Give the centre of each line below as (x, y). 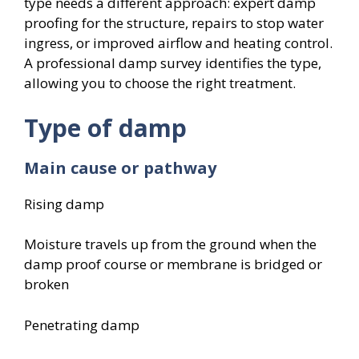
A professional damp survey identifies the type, (173, 63)
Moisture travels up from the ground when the (170, 244)
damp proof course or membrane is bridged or (173, 264)
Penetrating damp (82, 325)
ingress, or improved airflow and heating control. (178, 43)
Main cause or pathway (120, 167)
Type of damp (105, 127)
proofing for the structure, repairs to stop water (174, 23)
